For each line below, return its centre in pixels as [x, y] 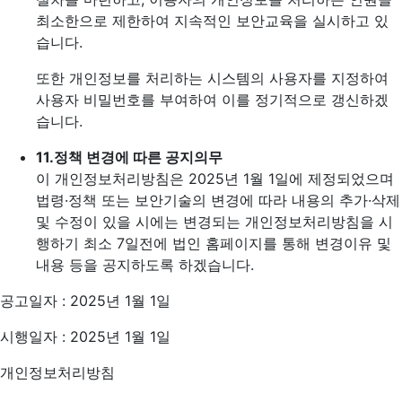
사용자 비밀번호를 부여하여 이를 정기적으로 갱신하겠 [212, 100]
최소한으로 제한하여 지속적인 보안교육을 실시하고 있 [212, 21]
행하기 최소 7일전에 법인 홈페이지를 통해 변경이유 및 [214, 243]
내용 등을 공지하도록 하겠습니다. [145, 265]
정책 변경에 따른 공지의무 [138, 157]
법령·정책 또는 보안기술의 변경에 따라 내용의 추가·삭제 [218, 200]
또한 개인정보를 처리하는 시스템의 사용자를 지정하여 [212, 78]
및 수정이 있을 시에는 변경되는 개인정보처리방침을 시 [214, 222]
